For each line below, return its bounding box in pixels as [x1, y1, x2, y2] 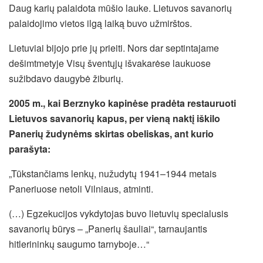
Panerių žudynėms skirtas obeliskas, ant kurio [9, 127, 214, 141]
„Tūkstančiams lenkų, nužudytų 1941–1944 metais [9, 167, 217, 181]
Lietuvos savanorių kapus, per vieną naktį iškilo [9, 112, 220, 126]
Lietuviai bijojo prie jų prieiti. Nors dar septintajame [9, 41, 219, 55]
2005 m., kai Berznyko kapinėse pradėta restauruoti [9, 96, 236, 110]
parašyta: [9, 142, 50, 156]
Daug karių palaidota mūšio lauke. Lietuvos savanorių [9, 1, 232, 15]
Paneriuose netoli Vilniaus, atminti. [9, 182, 153, 196]
